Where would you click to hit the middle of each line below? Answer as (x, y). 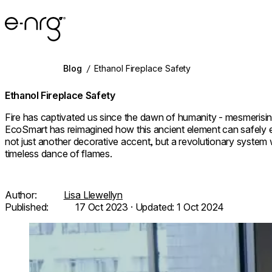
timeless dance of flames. (59, 153)
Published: (28, 207)
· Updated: (153, 207)
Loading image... (63, 228)
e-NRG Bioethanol (44, 22)
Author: (22, 195)
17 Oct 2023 (102, 207)
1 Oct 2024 (201, 207)
